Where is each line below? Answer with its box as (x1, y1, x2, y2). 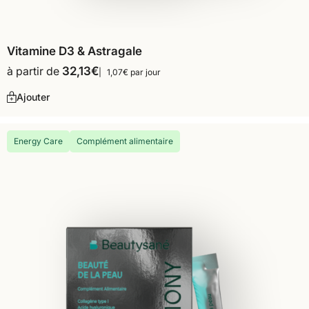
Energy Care (14, 136, 63, 147)
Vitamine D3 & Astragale (7, 44, 142, 59)
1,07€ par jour (107, 67, 161, 78)
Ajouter (17, 91, 50, 103)
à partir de (7, 64, 62, 79)
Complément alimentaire (77, 136, 173, 147)
